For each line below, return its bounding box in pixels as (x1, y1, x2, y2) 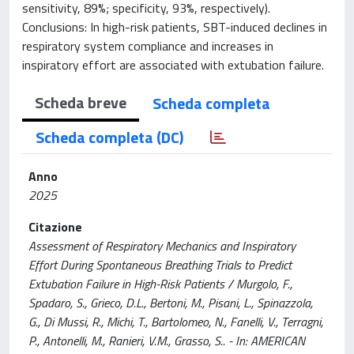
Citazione (28, 217, 82, 236)
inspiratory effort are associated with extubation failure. (22, 55, 324, 74)
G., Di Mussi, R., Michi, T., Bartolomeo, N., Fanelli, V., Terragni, (28, 312, 323, 331)
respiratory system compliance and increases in (22, 36, 273, 55)
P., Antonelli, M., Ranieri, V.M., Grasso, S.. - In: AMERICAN (28, 331, 305, 350)
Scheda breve (35, 90, 126, 115)
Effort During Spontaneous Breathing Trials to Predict (28, 255, 292, 274)
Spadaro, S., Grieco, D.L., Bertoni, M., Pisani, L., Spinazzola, (28, 293, 313, 312)
